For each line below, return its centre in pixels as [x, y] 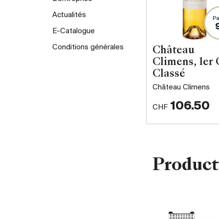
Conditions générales [88, 47]
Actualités [69, 15]
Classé [169, 74]
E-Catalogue [74, 31]
